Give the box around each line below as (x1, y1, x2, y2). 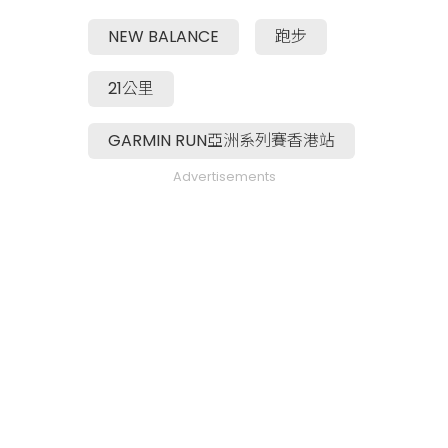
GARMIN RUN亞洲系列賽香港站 (108, 128, 335, 152)
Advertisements (172, 167, 276, 185)
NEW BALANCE (108, 24, 219, 48)
